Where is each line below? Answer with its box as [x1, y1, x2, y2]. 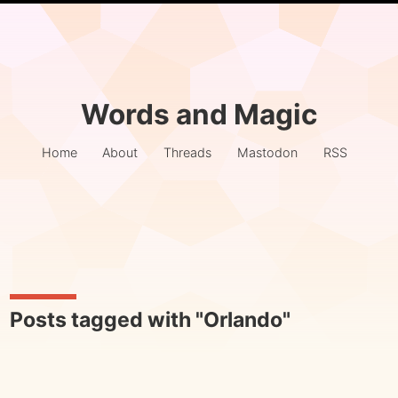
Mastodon [236, 145, 298, 161]
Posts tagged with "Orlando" [9, 307, 291, 333]
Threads [163, 145, 212, 161]
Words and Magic [80, 97, 318, 131]
